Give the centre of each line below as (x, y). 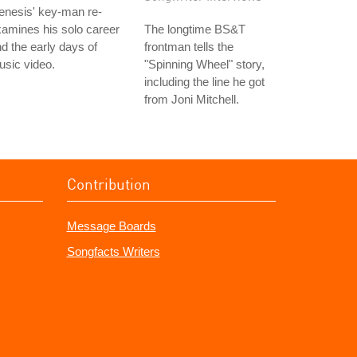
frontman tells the (189, 47)
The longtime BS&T (195, 29)
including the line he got (204, 82)
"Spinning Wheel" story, (204, 64)
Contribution (108, 184)
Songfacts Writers (113, 251)
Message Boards (111, 226)
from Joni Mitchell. (192, 99)
